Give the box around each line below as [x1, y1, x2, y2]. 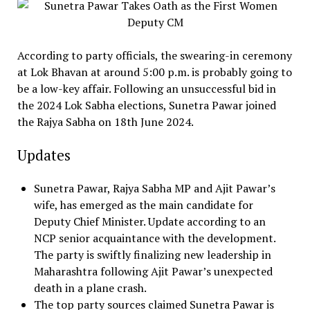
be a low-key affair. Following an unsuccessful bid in [17, 80, 276, 96]
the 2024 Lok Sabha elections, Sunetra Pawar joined [17, 97, 276, 113]
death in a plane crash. [33, 280, 147, 295]
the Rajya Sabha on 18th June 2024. [17, 113, 194, 129]
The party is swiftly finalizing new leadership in [33, 246, 271, 262]
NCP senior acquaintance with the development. [33, 230, 275, 246]
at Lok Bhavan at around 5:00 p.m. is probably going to [17, 64, 292, 80]
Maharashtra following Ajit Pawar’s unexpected [33, 263, 273, 279]
